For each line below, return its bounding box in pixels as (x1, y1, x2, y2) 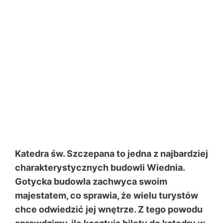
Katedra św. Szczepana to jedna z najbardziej (15, 148, 208, 159)
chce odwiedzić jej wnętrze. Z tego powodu (15, 204, 203, 215)
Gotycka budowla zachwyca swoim (15, 176, 167, 187)
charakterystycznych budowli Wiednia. (15, 162, 185, 173)
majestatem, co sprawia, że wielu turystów (15, 190, 198, 201)
